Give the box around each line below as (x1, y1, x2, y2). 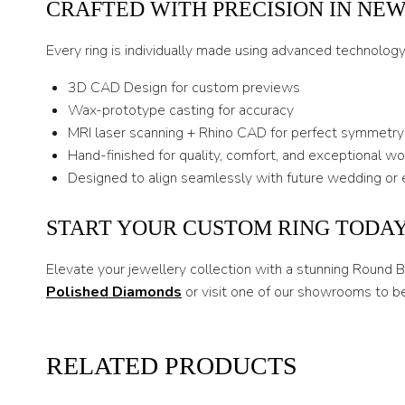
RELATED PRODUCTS (46, 352, 297, 381)
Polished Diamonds (46, 282, 182, 303)
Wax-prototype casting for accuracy (68, 100, 294, 121)
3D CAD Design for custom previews (68, 78, 300, 99)
